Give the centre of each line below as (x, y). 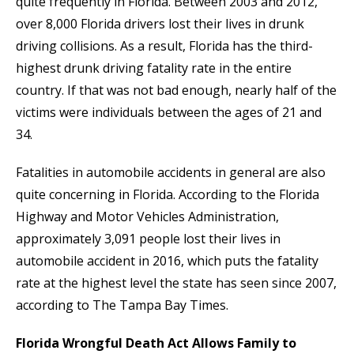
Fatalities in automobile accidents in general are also (171, 173)
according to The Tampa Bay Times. (122, 305)
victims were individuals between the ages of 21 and (169, 113)
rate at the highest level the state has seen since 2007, (176, 283)
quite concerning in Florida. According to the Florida (168, 195)
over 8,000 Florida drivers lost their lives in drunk (160, 24)
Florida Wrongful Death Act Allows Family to (156, 343)
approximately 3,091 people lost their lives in (148, 239)
